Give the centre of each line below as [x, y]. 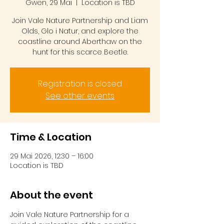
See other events [80, 96]
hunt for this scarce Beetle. [80, 52]
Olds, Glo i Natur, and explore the [80, 31]
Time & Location [51, 137]
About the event [51, 195]
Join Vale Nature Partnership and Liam [80, 20]
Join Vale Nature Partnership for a [70, 214]
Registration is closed [80, 84]
